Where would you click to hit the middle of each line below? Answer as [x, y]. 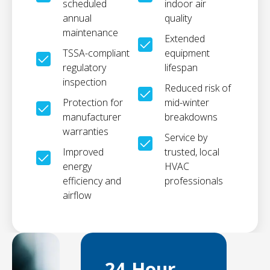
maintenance [90, 33]
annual [77, 18]
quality [178, 18]
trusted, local [192, 152]
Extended [185, 39]
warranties [86, 131]
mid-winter [187, 102]
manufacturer [92, 117]
